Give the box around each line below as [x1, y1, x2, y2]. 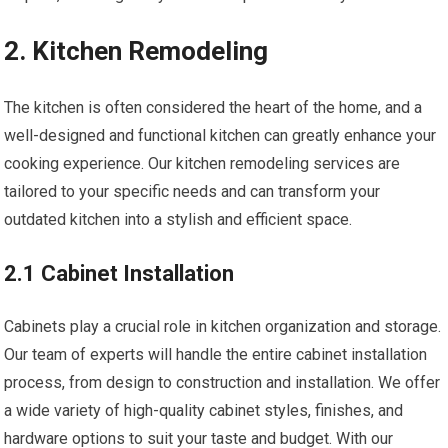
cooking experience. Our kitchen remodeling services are [4, 154, 401, 174]
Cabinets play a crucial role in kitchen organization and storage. [4, 317, 442, 337]
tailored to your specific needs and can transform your [4, 182, 381, 202]
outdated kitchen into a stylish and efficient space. [4, 210, 353, 230]
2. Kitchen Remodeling [4, 36, 269, 67]
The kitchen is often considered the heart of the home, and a [4, 98, 423, 118]
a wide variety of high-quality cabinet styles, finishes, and [4, 401, 404, 421]
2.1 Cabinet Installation [4, 261, 235, 287]
